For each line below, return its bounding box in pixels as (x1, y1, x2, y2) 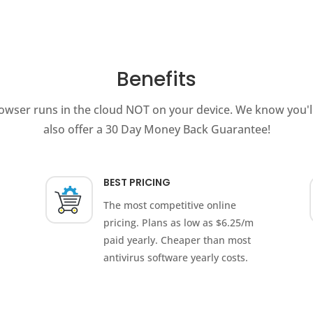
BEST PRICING (103, 175, 170, 190)
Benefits (117, 65, 196, 93)
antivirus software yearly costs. (103, 251, 248, 265)
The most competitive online (103, 198, 236, 212)
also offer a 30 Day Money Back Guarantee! (43, 121, 270, 137)
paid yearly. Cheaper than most (103, 233, 251, 247)
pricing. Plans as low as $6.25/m (103, 216, 254, 230)
